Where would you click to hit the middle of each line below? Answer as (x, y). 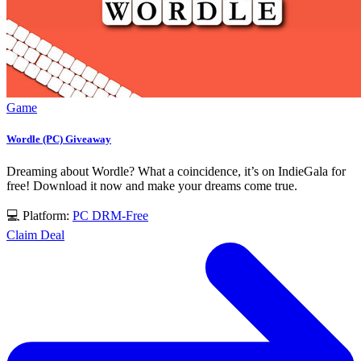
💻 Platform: (39, 215)
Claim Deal (35, 234)
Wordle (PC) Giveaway (59, 139)
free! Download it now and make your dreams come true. (152, 185)
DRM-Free (120, 215)
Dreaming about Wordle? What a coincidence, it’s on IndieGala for (176, 171)
